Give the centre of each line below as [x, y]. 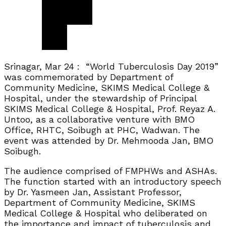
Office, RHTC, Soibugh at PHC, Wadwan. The [102, 130]
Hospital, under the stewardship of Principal [100, 98]
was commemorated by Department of [89, 77]
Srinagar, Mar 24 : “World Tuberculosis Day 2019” [111, 66]
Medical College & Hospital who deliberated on [106, 213]
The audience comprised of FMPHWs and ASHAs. [110, 171]
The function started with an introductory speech [113, 181]
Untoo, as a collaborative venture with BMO [99, 119]
